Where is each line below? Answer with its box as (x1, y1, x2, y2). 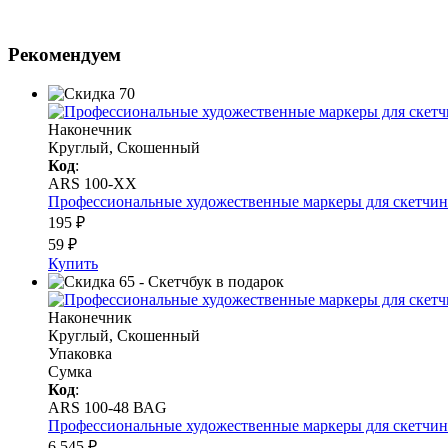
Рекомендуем (8, 43, 121, 65)
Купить (48, 254, 98, 272)
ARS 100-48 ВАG (48, 398, 167, 416)
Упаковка (48, 344, 112, 362)
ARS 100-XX (48, 174, 137, 192)
